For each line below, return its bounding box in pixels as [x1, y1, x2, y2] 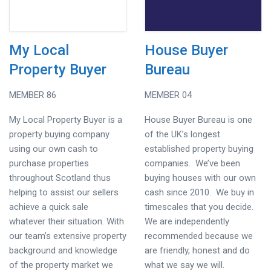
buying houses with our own [145, 172, 256, 183]
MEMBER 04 [145, 90, 192, 100]
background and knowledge [9, 245, 117, 256]
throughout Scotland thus [9, 172, 111, 183]
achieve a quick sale [9, 201, 88, 212]
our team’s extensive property [9, 230, 126, 241]
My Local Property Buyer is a [9, 114, 122, 125]
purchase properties [9, 158, 89, 169]
